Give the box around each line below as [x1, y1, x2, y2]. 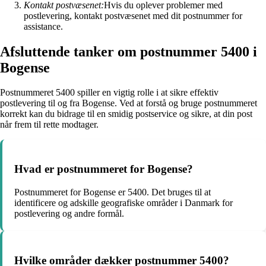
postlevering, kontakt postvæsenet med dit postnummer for [24, 10, 242, 21]
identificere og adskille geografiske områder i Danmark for [14, 197, 233, 208]
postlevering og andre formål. [14, 208, 124, 218]
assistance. [24, 21, 63, 31]
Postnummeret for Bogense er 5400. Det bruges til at [14, 186, 211, 197]
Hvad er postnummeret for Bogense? [14, 163, 193, 176]
